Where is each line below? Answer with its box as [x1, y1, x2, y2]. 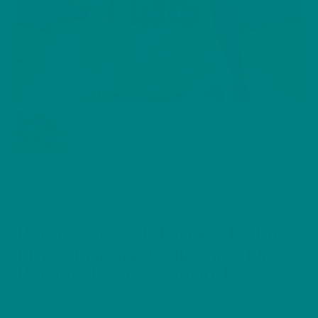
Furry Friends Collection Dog [16, 241, 284, 269]
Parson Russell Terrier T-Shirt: [16, 221, 292, 249]
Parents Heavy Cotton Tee [16, 261, 252, 289]
